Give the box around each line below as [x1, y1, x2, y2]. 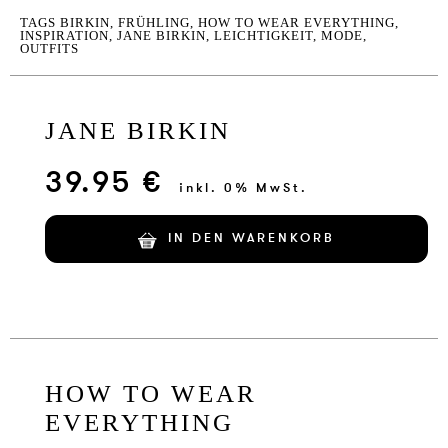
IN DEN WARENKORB [168, 229, 336, 248]
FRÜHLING [118, 15, 190, 31]
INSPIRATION [20, 28, 109, 44]
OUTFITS [20, 41, 79, 57]
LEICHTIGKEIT [214, 28, 313, 44]
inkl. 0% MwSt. [179, 179, 309, 198]
